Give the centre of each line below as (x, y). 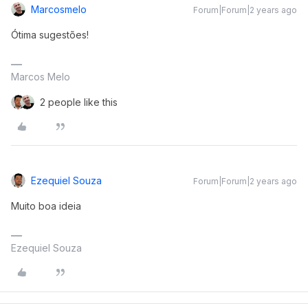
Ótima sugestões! (50, 35)
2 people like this (79, 102)
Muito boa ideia (46, 206)
